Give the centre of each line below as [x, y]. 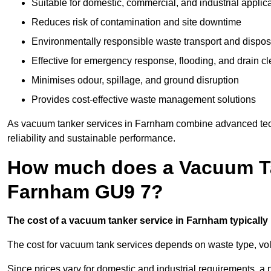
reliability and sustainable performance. [91, 139]
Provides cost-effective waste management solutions [144, 100]
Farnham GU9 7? [85, 192]
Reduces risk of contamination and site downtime [136, 22]
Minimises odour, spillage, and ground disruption [135, 80]
